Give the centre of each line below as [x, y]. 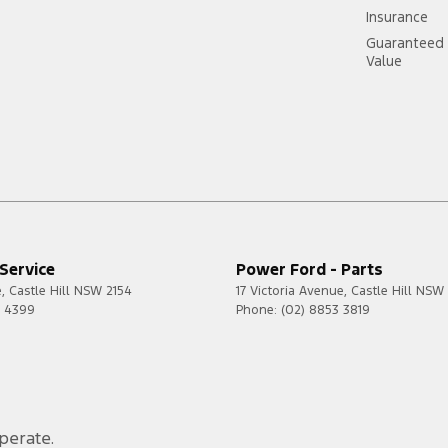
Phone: [258, 310]
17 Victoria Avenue [290, 291]
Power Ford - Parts [309, 270]
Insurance [397, 17]
